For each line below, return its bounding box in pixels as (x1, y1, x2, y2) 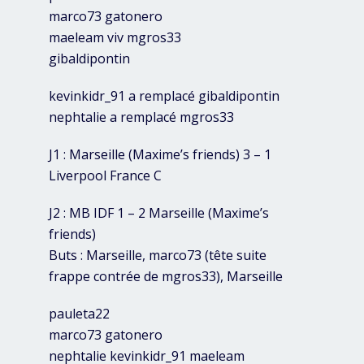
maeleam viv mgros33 (49, 28, 181, 47)
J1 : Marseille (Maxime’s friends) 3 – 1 (49, 145, 271, 164)
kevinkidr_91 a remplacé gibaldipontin (49, 87, 279, 106)
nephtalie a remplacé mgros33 (49, 108, 234, 127)
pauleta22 (49, 305, 110, 323)
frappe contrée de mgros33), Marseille (49, 267, 283, 286)
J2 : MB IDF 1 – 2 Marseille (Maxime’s (49, 204, 269, 223)
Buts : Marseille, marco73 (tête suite (49, 246, 266, 265)
